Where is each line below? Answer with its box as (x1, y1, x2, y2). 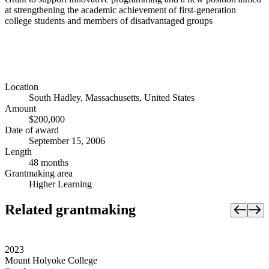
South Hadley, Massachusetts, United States (29, 92, 195, 103)
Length (5, 147, 32, 157)
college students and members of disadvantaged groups (5, 15, 213, 26)
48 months (29, 157, 68, 168)
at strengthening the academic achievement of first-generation (5, 4, 236, 15)
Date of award (5, 125, 59, 136)
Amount (5, 103, 36, 114)
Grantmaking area (5, 168, 73, 179)
